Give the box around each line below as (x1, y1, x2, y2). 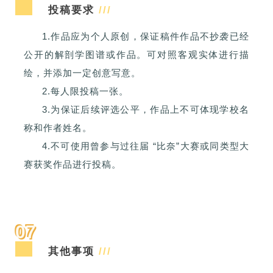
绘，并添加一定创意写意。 (24, 68, 141, 79)
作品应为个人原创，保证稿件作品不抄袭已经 (51, 31, 249, 42)
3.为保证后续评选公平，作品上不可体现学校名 (42, 104, 249, 115)
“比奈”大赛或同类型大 (152, 141, 250, 152)
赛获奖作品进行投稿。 (24, 159, 121, 170)
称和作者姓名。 (24, 122, 92, 133)
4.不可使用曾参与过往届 (42, 141, 150, 152)
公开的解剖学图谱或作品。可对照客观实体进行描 (24, 49, 249, 60)
